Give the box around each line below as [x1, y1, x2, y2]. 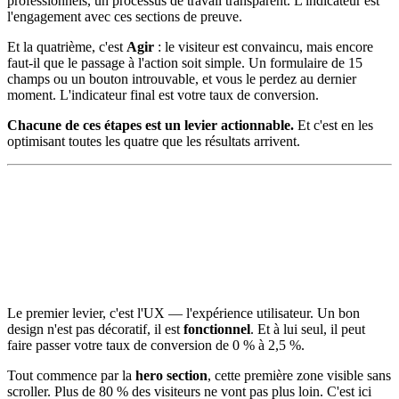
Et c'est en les [294, 118, 373, 134]
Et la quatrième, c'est [7, 39, 126, 55]
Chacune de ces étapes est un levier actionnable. [7, 118, 294, 134]
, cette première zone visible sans [208, 367, 391, 383]
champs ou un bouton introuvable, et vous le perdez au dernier [7, 71, 356, 87]
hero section [135, 367, 208, 383]
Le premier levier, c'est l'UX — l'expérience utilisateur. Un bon [7, 305, 360, 321]
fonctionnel [183, 321, 250, 337]
